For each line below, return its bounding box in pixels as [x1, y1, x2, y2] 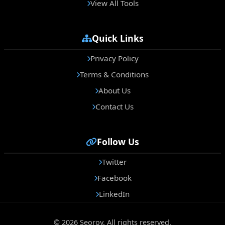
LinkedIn [99, 189, 130, 199]
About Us [98, 85, 131, 96]
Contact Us [95, 101, 134, 112]
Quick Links [91, 32, 144, 45]
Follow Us [97, 136, 139, 148]
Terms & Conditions [80, 69, 149, 80]
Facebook [97, 173, 132, 183]
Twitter [102, 157, 127, 167]
